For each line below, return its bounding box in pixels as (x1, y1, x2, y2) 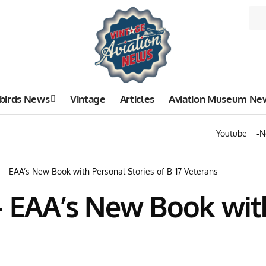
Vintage (70, 92, 106, 105)
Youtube (216, 128, 247, 138)
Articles (119, 92, 154, 105)
